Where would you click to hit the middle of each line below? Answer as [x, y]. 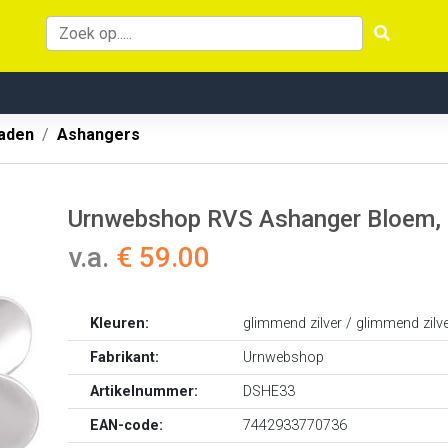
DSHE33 [269, 391]
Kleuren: [120, 323]
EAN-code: [127, 425]
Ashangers [98, 134]
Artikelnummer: [144, 391]
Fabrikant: [125, 357]
